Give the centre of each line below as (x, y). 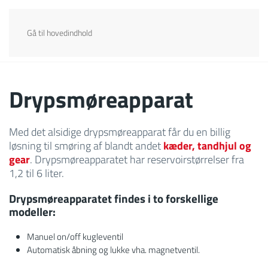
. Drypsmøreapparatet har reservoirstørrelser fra (137, 160)
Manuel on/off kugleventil (75, 237)
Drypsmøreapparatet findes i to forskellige (114, 199)
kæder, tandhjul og (207, 146)
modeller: (32, 212)
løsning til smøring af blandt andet (86, 146)
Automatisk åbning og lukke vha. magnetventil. (113, 250)
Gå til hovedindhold (60, 33)
